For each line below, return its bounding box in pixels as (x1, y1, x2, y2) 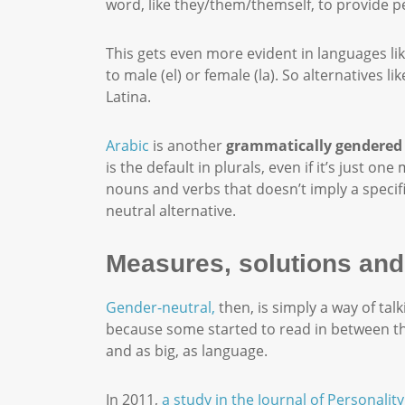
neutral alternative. (106, 201, 236, 221)
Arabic (106, 136, 149, 155)
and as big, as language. (106, 341, 271, 361)
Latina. (106, 87, 155, 107)
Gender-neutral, (106, 297, 215, 317)
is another (149, 136, 226, 155)
